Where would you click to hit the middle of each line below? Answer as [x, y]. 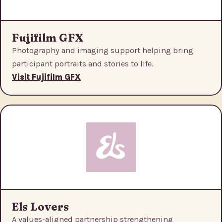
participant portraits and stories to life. [83, 64]
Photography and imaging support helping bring [103, 51]
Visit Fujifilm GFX [46, 77]
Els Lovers [40, 207]
